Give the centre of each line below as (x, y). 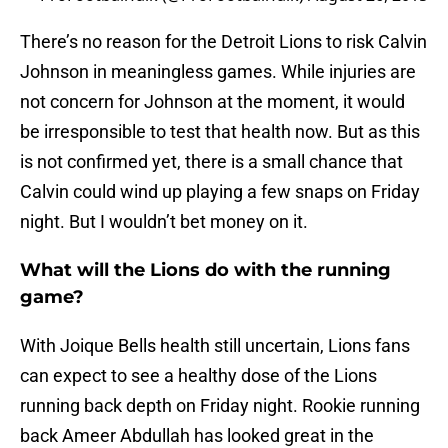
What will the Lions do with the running (205, 270)
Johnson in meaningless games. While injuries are (218, 72)
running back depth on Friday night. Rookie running (220, 406)
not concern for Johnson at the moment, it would (212, 102)
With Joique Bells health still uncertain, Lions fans (215, 346)
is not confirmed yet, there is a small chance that (211, 162)
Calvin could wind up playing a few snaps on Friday (220, 192)
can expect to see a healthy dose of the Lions (198, 376)
